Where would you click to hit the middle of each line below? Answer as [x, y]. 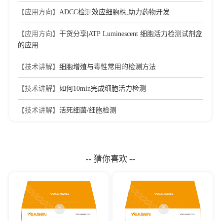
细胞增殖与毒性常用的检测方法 [108, 67]
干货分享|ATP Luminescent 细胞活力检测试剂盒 [131, 34]
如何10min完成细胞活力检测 [103, 89]
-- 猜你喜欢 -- [110, 159]
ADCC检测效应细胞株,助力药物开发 [114, 12]
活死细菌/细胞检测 [88, 110]
